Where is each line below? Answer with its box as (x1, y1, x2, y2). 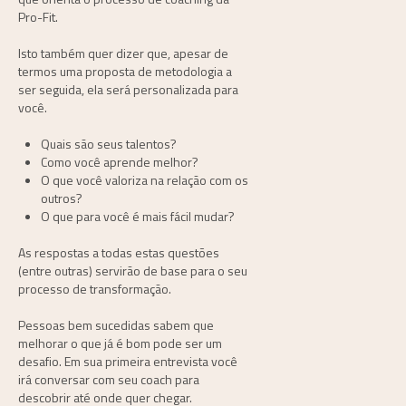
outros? (41, 188, 85, 208)
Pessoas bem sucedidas (18, 314, 153, 334)
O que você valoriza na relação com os (41, 169, 248, 189)
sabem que (153, 314, 214, 334)
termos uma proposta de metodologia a (18, 61, 232, 81)
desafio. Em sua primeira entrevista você (18, 351, 237, 371)
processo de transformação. (18, 278, 171, 298)
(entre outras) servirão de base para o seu (18, 260, 247, 280)
